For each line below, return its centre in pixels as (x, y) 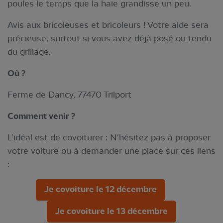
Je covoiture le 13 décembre (111, 211)
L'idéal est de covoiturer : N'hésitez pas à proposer (109, 137)
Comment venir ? (41, 116)
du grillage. (29, 52)
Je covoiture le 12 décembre (101, 190)
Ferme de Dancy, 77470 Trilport (69, 94)
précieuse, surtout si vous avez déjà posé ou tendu (110, 38)
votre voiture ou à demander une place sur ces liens (111, 151)
